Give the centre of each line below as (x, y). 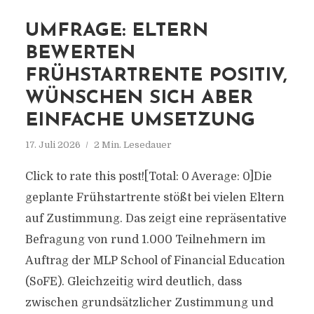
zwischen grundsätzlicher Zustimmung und (149, 303)
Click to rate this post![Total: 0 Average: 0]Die (148, 177)
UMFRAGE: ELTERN (116, 31)
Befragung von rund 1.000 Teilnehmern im (145, 240)
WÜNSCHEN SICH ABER (139, 98)
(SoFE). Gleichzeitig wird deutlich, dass (133, 282)
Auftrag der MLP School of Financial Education (155, 261)
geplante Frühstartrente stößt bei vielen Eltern (155, 198)
